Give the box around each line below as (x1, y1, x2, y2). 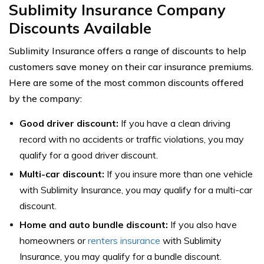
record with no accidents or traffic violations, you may (19, 133, 244, 145)
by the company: (9, 92, 82, 104)
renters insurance (88, 234, 160, 246)
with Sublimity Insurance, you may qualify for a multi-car (19, 183, 252, 196)
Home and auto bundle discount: (19, 218, 168, 230)
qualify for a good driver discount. (19, 148, 158, 161)
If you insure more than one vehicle (107, 167, 253, 180)
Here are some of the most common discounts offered (9, 76, 243, 88)
